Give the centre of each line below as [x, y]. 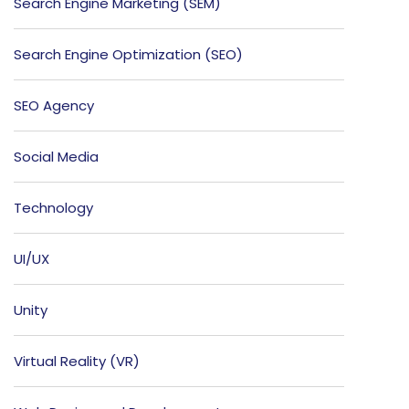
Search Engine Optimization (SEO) [128, 55]
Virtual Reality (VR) [77, 362]
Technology [53, 208]
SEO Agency [54, 106]
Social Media [56, 157]
